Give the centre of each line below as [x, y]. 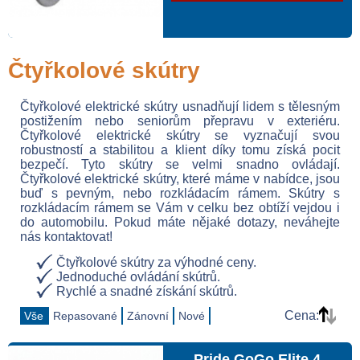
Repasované [85, 316]
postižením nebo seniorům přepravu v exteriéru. [180, 121]
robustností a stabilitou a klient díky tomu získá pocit [180, 150]
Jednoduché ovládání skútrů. [138, 277]
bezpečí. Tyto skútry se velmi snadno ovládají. [180, 164]
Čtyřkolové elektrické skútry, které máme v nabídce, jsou [180, 179]
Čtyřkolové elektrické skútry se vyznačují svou [180, 135]
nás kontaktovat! [66, 237]
